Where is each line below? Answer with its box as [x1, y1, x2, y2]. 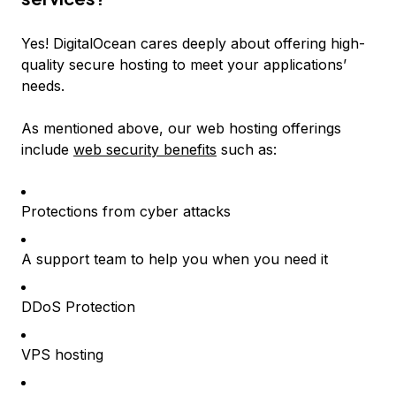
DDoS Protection [21, 298, 135, 316]
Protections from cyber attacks [21, 202, 231, 220]
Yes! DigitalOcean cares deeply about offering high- [21, 34, 365, 52]
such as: [217, 141, 277, 158]
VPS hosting [21, 346, 103, 363]
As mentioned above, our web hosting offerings [21, 119, 341, 137]
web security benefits [73, 141, 217, 158]
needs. [21, 77, 65, 95]
